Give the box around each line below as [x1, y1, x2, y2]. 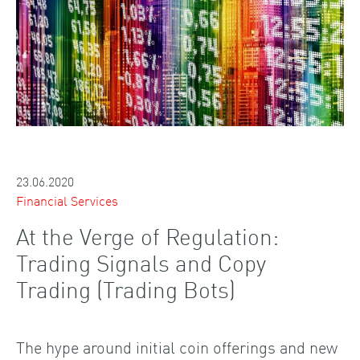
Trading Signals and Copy [16, 247, 266, 278]
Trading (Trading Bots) [16, 273, 235, 305]
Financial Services [16, 190, 118, 211]
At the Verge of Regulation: [16, 220, 279, 252]
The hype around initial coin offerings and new [16, 335, 337, 358]
